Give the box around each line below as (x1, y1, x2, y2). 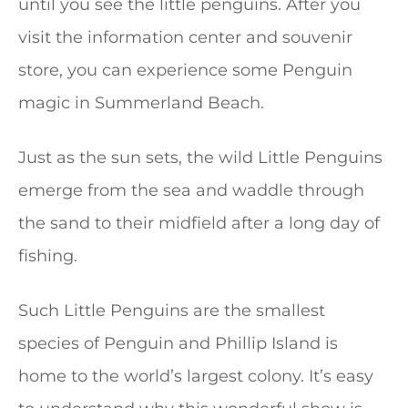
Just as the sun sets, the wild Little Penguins (18, 147, 382, 168)
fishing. (18, 245, 77, 266)
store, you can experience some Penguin (18, 59, 352, 80)
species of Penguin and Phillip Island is (18, 332, 338, 353)
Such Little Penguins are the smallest (18, 300, 325, 321)
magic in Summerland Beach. (18, 92, 264, 113)
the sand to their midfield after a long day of (18, 212, 380, 233)
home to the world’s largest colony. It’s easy (18, 365, 373, 386)
